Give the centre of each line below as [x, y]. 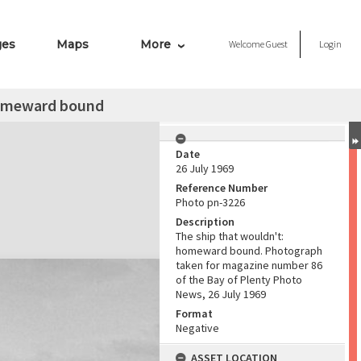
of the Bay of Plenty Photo [239, 280]
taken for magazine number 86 [249, 265]
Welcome [247, 44]
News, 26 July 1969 [221, 294]
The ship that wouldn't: [230, 236]
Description [205, 222]
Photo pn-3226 [210, 202]
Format [194, 313]
